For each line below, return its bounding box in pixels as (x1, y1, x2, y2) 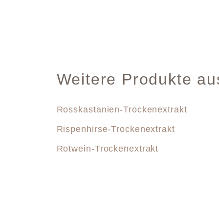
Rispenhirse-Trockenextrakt (56, 124, 175, 134)
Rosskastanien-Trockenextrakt (56, 104, 187, 114)
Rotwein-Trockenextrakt (56, 143, 159, 153)
